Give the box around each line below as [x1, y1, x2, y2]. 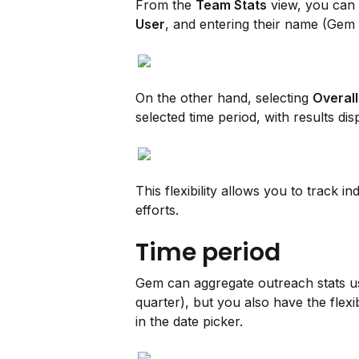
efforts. [135, 202, 179, 218]
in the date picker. [135, 313, 243, 329]
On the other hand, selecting [135, 90, 313, 106]
